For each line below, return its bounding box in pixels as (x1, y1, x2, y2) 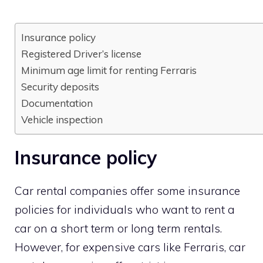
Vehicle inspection (21, 113, 103, 126)
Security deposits (21, 80, 99, 93)
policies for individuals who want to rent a (15, 203, 235, 217)
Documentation (21, 97, 93, 110)
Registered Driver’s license (21, 48, 141, 60)
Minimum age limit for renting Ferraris (21, 64, 197, 77)
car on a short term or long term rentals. (15, 221, 222, 236)
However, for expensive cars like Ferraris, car (15, 240, 245, 255)
